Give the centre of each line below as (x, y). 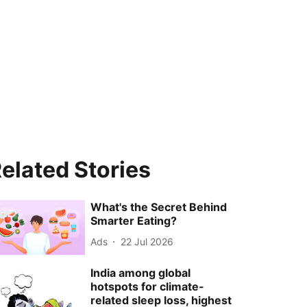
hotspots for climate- (148, 287)
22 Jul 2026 (147, 241)
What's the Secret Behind (159, 207)
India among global (141, 273)
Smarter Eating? (134, 221)
